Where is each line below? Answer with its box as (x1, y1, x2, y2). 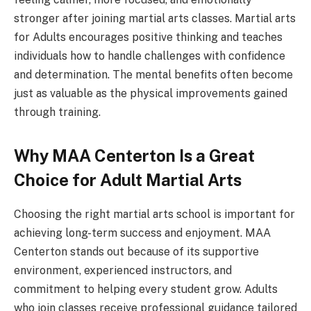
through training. (14, 105, 101, 119)
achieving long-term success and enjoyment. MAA (14, 226, 271, 240)
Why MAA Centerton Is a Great (14, 146, 255, 166)
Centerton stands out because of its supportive (14, 245, 259, 259)
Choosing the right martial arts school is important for (14, 208, 295, 221)
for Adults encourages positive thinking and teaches (14, 30, 283, 44)
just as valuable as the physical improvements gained (14, 86, 287, 100)
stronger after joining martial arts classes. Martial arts (14, 11, 296, 25)
